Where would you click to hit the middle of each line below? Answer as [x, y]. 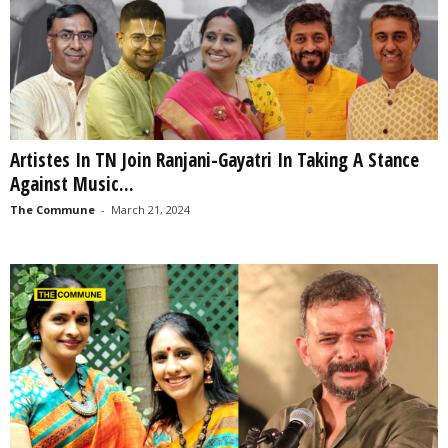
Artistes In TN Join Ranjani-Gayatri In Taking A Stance [214, 159]
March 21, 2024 [150, 209]
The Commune [52, 209]
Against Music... [72, 183]
